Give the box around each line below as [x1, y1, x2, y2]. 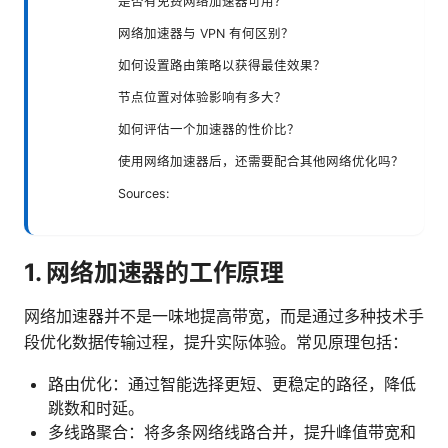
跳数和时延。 [48, 397, 144, 418]
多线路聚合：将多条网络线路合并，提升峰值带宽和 [48, 421, 416, 442]
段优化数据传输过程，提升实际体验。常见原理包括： [24, 331, 408, 352]
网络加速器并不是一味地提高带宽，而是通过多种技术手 [24, 305, 424, 326]
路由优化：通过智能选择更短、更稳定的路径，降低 [48, 373, 416, 394]
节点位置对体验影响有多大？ [118, 89, 287, 105]
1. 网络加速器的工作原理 [24, 257, 284, 287]
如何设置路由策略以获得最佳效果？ [118, 57, 326, 73]
